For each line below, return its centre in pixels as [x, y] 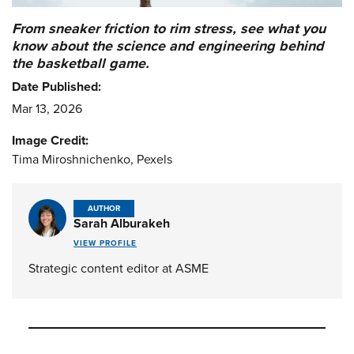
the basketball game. [81, 63]
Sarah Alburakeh [122, 224]
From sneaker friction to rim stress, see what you [169, 28]
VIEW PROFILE [105, 243]
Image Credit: [50, 140]
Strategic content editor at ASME [119, 269]
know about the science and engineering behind [168, 45]
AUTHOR [104, 209]
